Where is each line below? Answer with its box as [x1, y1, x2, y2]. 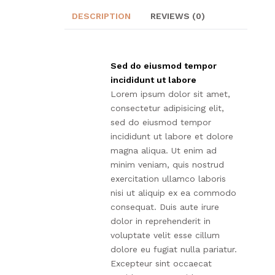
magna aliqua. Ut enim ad [110, 145, 217, 156]
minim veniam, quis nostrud [110, 160, 224, 170]
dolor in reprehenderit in [110, 216, 211, 227]
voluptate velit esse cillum [110, 230, 220, 241]
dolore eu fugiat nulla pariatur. [110, 244, 237, 255]
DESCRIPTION [72, 11, 131, 21]
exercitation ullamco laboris [110, 174, 226, 184]
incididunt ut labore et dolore [110, 131, 233, 142]
